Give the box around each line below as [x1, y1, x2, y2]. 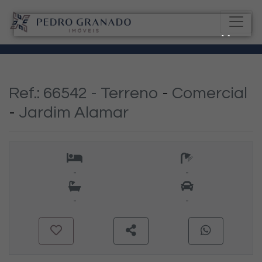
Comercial [172, 84, 247, 102]
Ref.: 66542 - [9, 84, 101, 102]
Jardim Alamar [19, 104, 129, 121]
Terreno [101, 84, 162, 102]
